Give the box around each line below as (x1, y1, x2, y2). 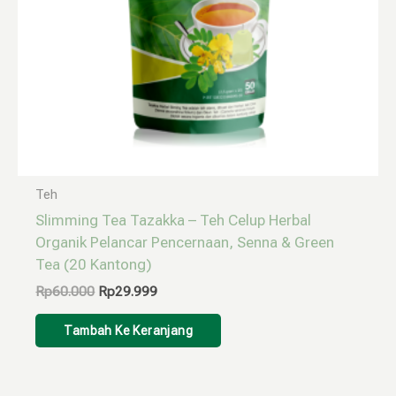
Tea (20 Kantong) (35, 255, 153, 274)
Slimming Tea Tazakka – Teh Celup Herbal (35, 211, 312, 230)
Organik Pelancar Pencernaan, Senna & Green (35, 233, 335, 252)
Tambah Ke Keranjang (64, 323, 193, 338)
